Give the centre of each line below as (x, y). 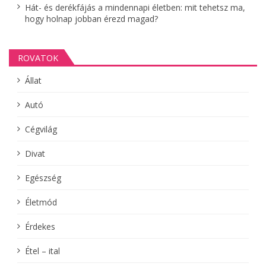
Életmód (41, 202)
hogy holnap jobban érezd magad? (91, 18)
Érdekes (40, 226)
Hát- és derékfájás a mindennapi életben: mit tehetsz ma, (135, 7)
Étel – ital (42, 251)
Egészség (43, 178)
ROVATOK (38, 58)
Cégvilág (41, 129)
